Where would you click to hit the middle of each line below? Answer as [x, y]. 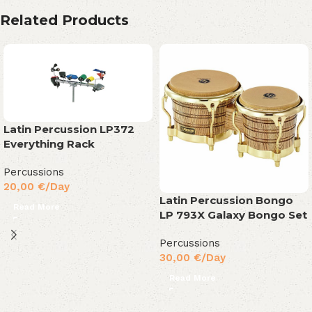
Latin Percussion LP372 [69, 130]
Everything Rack [49, 144]
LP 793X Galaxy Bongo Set [233, 215]
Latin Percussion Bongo [226, 201]
